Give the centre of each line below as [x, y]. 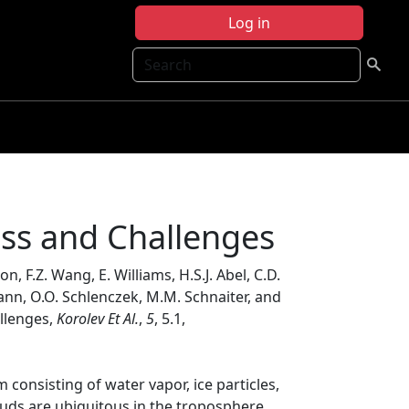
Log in [249, 23]
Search [156, 58]
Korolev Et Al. [98, 319]
